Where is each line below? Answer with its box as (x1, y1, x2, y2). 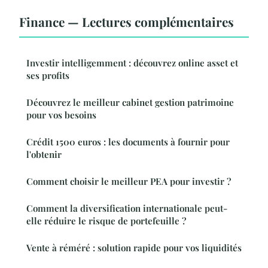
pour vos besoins (26, 108, 96, 121)
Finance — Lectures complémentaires (19, 13, 234, 30)
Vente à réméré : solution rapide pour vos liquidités (26, 241, 242, 254)
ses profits (26, 69, 69, 81)
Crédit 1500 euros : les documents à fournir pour (26, 135, 230, 148)
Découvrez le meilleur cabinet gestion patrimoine (26, 96, 234, 108)
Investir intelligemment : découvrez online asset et (26, 56, 238, 69)
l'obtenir (26, 148, 62, 160)
